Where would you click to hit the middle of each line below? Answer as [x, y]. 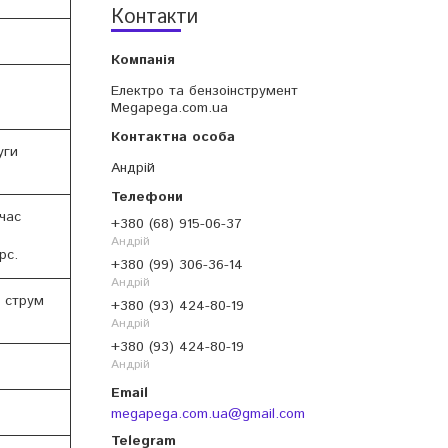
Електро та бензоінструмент [204, 91]
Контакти [154, 18]
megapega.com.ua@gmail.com [208, 414]
